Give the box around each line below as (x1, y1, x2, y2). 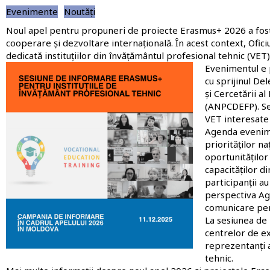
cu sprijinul (204, 74, 253, 87)
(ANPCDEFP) (204, 99, 257, 112)
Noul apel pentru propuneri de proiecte (6, 24, 180, 36)
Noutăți (64, 5, 95, 17)
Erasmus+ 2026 (180, 24, 246, 36)
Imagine (6, 61, 41, 74)
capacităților (204, 163, 257, 175)
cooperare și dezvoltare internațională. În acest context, (6, 36, 248, 49)
